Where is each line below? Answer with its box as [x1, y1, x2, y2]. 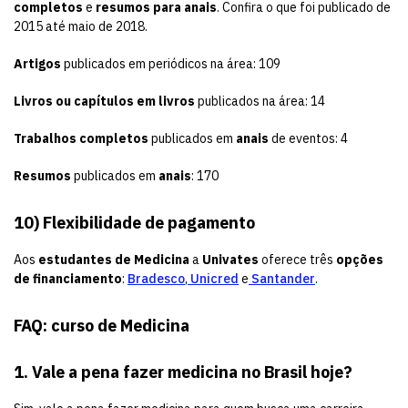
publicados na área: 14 [195, 93, 325, 110]
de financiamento [14, 270, 122, 288]
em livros [137, 93, 195, 110]
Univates [202, 251, 259, 269]
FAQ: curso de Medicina [14, 315, 189, 337]
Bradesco [127, 270, 185, 288]
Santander [249, 270, 315, 288]
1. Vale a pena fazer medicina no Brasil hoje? [14, 362, 352, 383]
